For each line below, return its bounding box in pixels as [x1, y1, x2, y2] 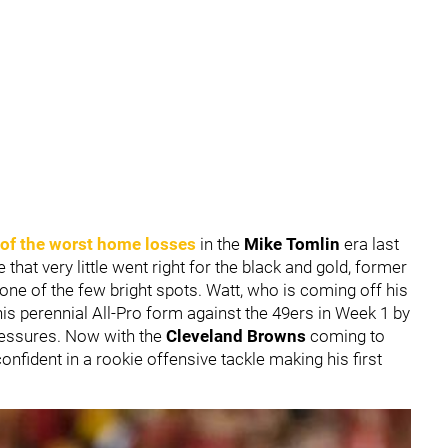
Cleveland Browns [166, 326, 310, 346]
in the [196, 234, 244, 254]
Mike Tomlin [244, 234, 344, 254]
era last [344, 234, 399, 254]
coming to [310, 326, 385, 346]
